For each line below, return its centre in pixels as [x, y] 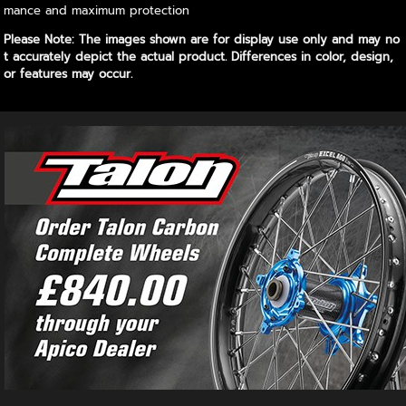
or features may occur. [68, 73]
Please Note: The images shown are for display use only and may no [202, 39]
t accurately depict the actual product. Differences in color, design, [199, 56]
